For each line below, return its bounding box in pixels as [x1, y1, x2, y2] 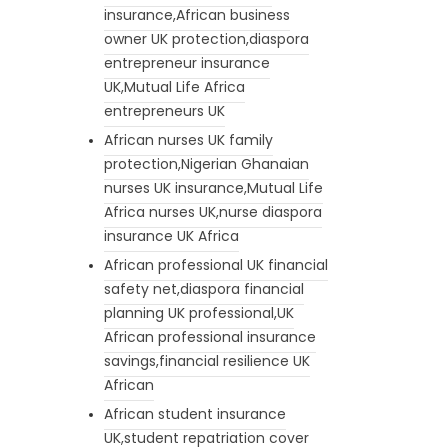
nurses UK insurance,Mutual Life [103, 177, 323, 198]
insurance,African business [103, 4, 290, 25]
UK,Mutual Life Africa [103, 76, 245, 97]
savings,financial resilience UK [103, 350, 310, 371]
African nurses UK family [103, 129, 273, 150]
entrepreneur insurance [103, 52, 270, 73]
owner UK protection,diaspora [103, 28, 309, 49]
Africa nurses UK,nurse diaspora [103, 201, 322, 222]
